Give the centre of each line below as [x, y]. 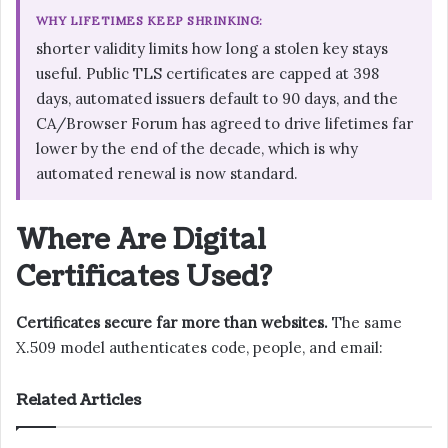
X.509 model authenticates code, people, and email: [199, 347]
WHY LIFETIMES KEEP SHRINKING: [149, 21]
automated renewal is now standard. [167, 174]
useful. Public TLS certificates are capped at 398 [207, 74]
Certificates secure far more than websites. [172, 322]
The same [365, 322]
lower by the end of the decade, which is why [197, 149]
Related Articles [78, 400]
